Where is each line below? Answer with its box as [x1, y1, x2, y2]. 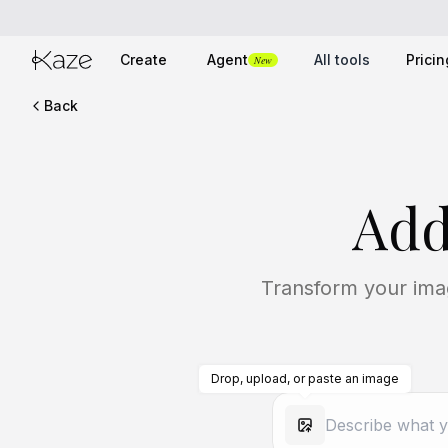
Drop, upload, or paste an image [211, 371, 399, 386]
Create [120, 51, 167, 68]
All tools [314, 51, 370, 68]
